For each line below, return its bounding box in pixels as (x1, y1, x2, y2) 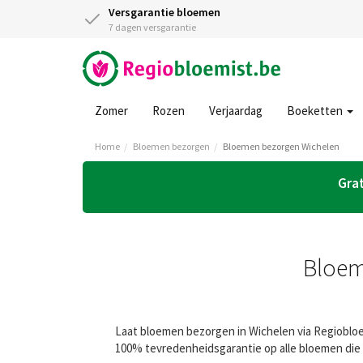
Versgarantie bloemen (109, 5, 220, 19)
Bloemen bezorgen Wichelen (223, 140, 340, 152)
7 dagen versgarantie (109, 21, 196, 33)
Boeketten (287, 103, 345, 118)
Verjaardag (209, 103, 263, 118)
